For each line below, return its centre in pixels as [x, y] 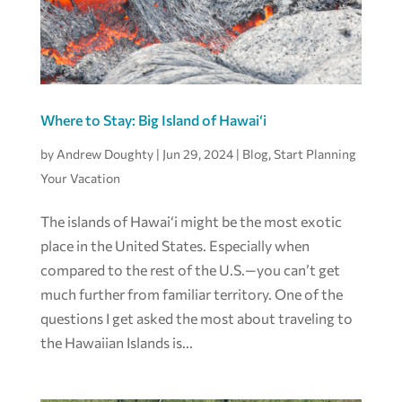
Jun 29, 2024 [197, 153]
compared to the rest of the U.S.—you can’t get [190, 269]
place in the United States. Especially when [175, 245]
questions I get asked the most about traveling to [196, 318]
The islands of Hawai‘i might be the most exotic [191, 221]
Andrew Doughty [105, 153]
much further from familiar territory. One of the [191, 293]
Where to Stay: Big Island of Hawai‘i [153, 119]
